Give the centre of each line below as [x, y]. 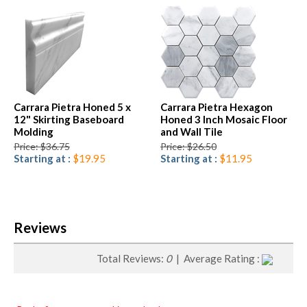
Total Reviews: [131, 258]
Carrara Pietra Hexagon [217, 107]
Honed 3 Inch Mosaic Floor [224, 119]
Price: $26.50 [188, 146]
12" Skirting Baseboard [69, 119]
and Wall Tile [192, 131]
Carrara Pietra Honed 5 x [72, 107]
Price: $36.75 [42, 146]
